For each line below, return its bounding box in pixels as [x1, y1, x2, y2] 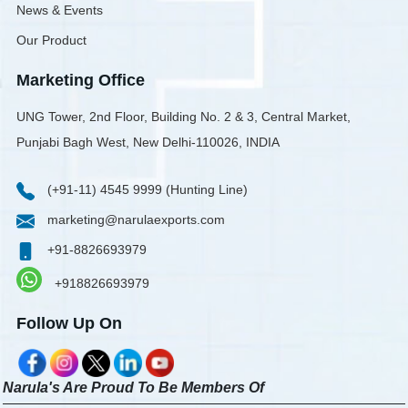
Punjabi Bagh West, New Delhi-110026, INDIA [15, 135, 280, 150]
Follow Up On [15, 314, 122, 333]
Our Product [15, 33, 87, 48]
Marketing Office [15, 71, 145, 90]
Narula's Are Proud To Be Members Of [2, 380, 264, 396]
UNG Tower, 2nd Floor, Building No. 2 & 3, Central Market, [15, 109, 351, 125]
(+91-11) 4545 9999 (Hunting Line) [43, 182, 248, 198]
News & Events [15, 3, 103, 18]
